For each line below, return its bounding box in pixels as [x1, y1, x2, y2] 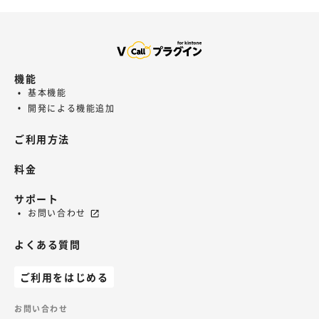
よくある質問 [14, 236, 81, 251]
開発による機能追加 [28, 101, 115, 115]
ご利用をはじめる [19, 269, 109, 284]
